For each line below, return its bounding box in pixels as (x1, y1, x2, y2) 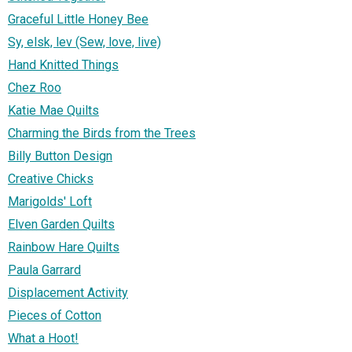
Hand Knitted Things (8, 57, 119, 72)
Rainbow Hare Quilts (8, 239, 119, 255)
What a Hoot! (8, 330, 79, 346)
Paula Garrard (8, 262, 81, 277)
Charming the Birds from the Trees (8, 125, 196, 141)
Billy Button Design (8, 148, 112, 163)
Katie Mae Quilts (8, 102, 99, 118)
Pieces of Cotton (8, 307, 101, 323)
